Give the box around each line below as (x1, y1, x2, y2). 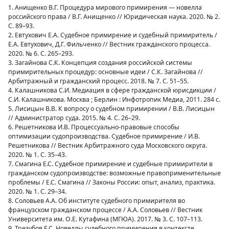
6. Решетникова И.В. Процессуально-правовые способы (8, 123, 179, 131)
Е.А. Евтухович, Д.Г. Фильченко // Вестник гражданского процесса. (8, 40, 210, 49)
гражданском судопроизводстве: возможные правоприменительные (8, 169, 221, 177)
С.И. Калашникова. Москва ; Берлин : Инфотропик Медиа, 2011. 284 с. (8, 95, 220, 104)
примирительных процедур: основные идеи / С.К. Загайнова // (8, 67, 203, 76)
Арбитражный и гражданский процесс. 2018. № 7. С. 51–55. (8, 77, 189, 85)
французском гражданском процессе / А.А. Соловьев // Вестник (8, 205, 202, 214)
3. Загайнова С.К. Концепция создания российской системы (8, 58, 192, 67)
